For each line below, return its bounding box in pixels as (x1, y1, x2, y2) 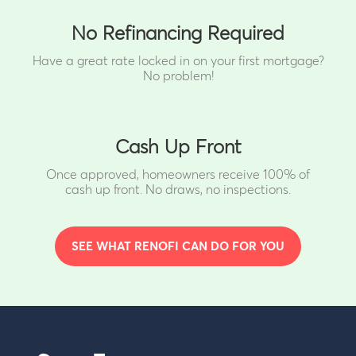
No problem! (142, 69, 214, 83)
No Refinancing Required (72, 24, 284, 44)
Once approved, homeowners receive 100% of (46, 168, 310, 181)
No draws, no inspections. (145, 183, 291, 196)
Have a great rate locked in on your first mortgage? (32, 54, 324, 68)
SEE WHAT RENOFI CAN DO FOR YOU (72, 240, 284, 253)
